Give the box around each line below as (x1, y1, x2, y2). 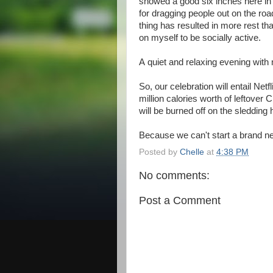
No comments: (139, 169, 210, 182)
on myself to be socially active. (139, 33, 261, 43)
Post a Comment (139, 194, 221, 207)
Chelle (180, 147, 204, 157)
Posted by (139, 147, 180, 157)
